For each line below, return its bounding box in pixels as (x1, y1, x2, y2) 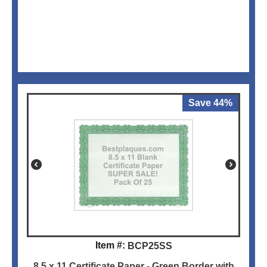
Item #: (95, 240, 125, 251)
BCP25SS (127, 241, 172, 252)
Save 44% (188, 98, 232, 108)
